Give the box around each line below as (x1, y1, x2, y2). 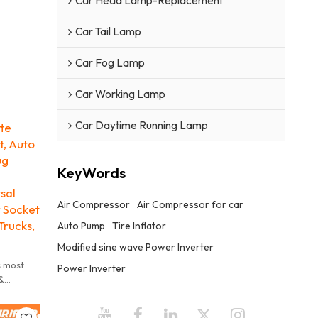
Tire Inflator (111, 219, 166, 232)
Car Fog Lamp (75, 55, 145, 70)
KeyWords (57, 164, 126, 182)
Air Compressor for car (136, 197, 243, 211)
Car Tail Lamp (75, 24, 141, 38)
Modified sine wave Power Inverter (57, 240, 214, 253)
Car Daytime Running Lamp (75, 118, 208, 132)
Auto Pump (57, 219, 105, 232)
